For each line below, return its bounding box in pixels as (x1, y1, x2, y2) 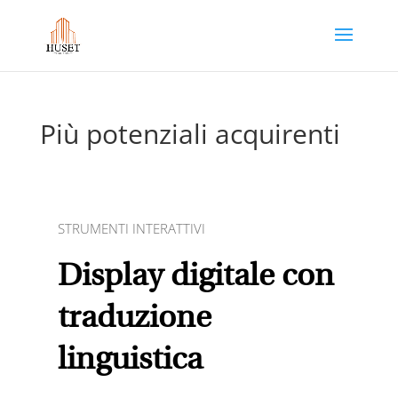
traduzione (57, 304, 211, 335)
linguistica (57, 346, 203, 377)
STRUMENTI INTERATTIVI (57, 219, 205, 237)
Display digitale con (57, 262, 334, 293)
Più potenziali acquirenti (39, 115, 340, 152)
